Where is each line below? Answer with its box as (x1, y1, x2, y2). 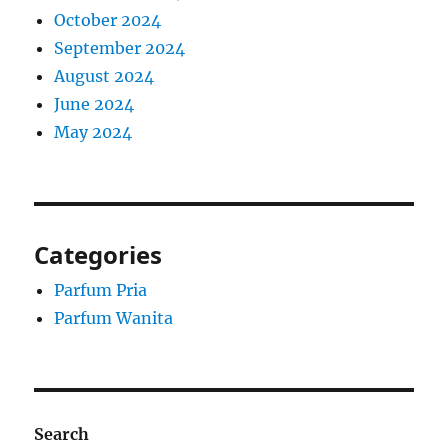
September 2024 (54, 38, 186, 59)
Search (34, 424, 90, 445)
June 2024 (54, 94, 135, 115)
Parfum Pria (54, 280, 148, 301)
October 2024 (54, 10, 162, 31)
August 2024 (54, 66, 155, 87)
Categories (34, 238, 163, 272)
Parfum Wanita (54, 308, 174, 329)
